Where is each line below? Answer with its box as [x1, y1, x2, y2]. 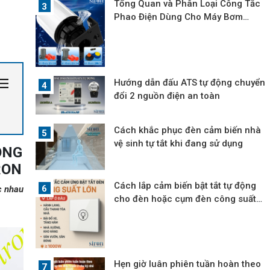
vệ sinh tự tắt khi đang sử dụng [114, 138, 243, 149]
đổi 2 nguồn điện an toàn [114, 90, 221, 101]
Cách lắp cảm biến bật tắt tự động [114, 180, 257, 191]
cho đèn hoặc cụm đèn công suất [114, 193, 257, 204]
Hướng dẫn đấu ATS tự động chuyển [114, 77, 266, 88]
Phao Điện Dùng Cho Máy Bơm [114, 11, 243, 23]
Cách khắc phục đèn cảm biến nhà [114, 125, 262, 136]
